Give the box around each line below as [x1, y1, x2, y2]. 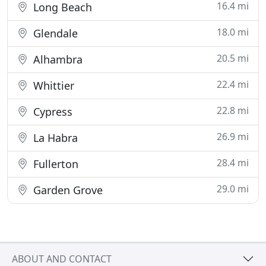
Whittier [30, 78, 74, 93]
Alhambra [30, 52, 83, 66]
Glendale [30, 26, 78, 40]
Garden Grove [30, 183, 103, 197]
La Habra [30, 131, 78, 145]
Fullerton [30, 157, 78, 171]
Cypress [30, 104, 72, 119]
